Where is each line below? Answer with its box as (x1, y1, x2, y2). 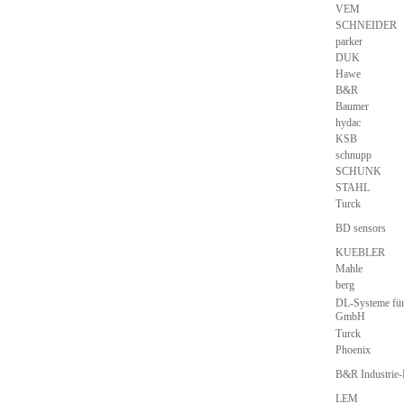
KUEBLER (335, 246, 385, 259)
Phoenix (335, 344, 371, 356)
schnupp (335, 149, 372, 161)
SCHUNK (335, 165, 381, 178)
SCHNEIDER (335, 19, 397, 32)
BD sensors (335, 222, 386, 234)
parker (335, 35, 363, 48)
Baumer (335, 100, 369, 113)
